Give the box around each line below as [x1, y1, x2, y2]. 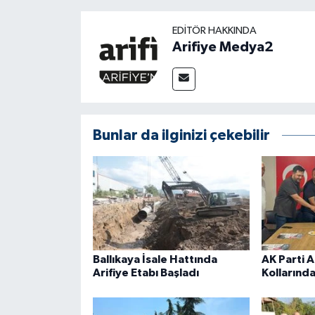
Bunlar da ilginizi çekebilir [92, 127, 270, 143]
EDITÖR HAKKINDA [172, 25, 257, 36]
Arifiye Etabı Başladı [92, 266, 199, 278]
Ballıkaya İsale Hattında [92, 253, 217, 265]
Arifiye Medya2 [172, 39, 274, 54]
